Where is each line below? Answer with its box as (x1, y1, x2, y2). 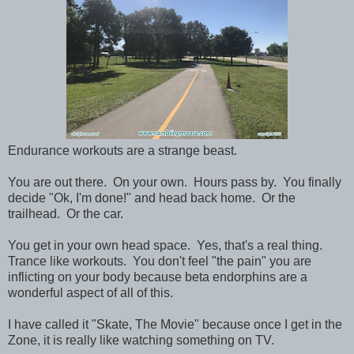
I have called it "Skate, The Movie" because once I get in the (8, 317, 342, 331)
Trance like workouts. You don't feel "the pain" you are (8, 254, 311, 268)
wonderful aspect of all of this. (8, 285, 173, 299)
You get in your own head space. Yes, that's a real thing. (8, 238, 326, 252)
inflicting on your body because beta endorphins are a (8, 269, 307, 284)
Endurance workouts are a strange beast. (8, 143, 237, 157)
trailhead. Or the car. (8, 206, 123, 220)
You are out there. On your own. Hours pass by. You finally (8, 175, 341, 189)
